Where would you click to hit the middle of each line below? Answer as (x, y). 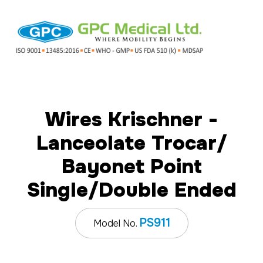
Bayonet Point (131, 166)
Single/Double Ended (131, 190)
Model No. (116, 223)
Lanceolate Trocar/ (131, 143)
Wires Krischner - (131, 119)
